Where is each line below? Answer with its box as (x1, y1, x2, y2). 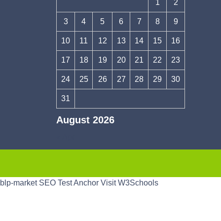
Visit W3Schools (101, 179, 158, 187)
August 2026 (56, 114, 114, 126)
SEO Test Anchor (39, 179, 99, 187)
